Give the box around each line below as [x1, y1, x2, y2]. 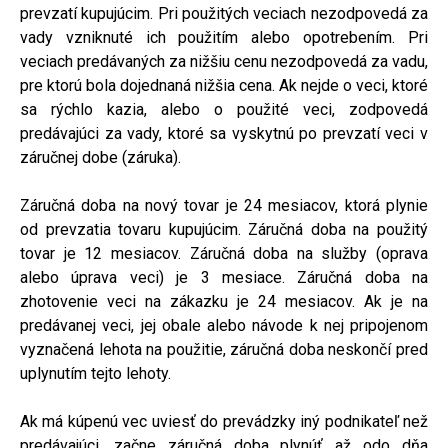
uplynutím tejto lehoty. [20, 363, 171, 383]
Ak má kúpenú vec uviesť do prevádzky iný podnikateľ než [20, 411, 428, 431]
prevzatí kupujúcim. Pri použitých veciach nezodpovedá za [20, 3, 428, 23]
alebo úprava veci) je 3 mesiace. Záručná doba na [20, 267, 428, 287]
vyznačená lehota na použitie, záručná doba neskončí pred [20, 339, 428, 359]
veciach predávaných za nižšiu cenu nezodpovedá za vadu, [20, 51, 428, 71]
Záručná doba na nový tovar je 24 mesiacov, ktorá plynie [20, 195, 428, 215]
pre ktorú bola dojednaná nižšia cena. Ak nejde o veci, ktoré [20, 75, 428, 95]
